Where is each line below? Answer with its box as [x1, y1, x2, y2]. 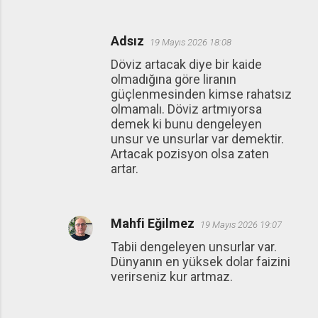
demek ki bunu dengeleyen [111, 116, 262, 132]
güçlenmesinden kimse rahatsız [111, 87, 292, 102]
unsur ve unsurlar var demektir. [111, 131, 284, 147]
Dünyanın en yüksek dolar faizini [111, 254, 290, 270]
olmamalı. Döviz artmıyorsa [111, 102, 262, 117]
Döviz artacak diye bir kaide [111, 57, 262, 72]
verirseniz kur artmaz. [111, 269, 233, 285]
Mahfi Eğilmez [111, 216, 194, 231]
